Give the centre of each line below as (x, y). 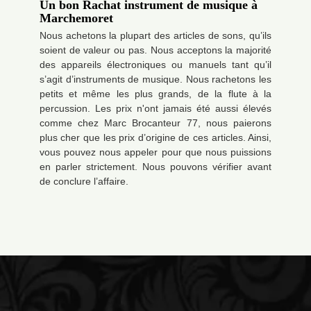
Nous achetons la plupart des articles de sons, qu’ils (155, 35)
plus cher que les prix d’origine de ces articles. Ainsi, (155, 137)
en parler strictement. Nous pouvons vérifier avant (155, 167)
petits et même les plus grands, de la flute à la (155, 94)
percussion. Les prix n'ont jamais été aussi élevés (155, 108)
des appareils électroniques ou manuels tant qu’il (155, 65)
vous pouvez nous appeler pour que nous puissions (155, 152)
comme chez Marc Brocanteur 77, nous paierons (155, 123)
